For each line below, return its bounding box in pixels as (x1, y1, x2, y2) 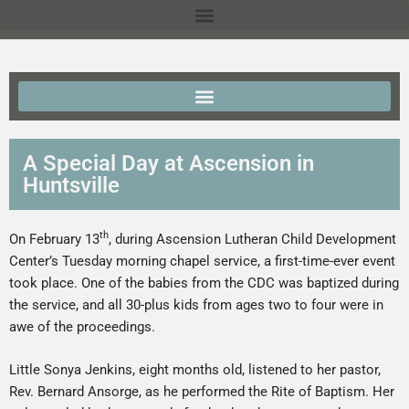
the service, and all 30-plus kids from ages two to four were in (9, 297, 383, 313)
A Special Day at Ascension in (23, 151, 314, 176)
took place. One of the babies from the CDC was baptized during (9, 275, 399, 291)
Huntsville (23, 173, 120, 198)
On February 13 (9, 231, 100, 247)
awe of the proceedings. (9, 319, 155, 335)
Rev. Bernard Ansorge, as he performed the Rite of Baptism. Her (9, 383, 394, 400)
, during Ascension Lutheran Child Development (109, 231, 396, 247)
